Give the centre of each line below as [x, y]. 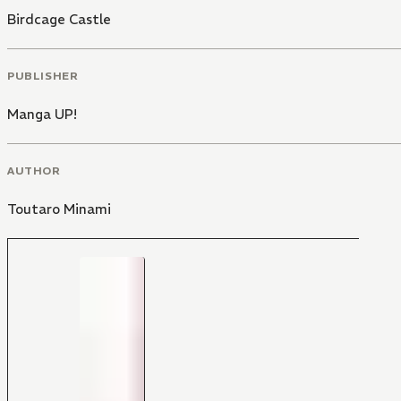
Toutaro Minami [59, 209]
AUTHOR [34, 170]
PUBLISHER [43, 75]
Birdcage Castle [59, 20]
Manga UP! [42, 114]
